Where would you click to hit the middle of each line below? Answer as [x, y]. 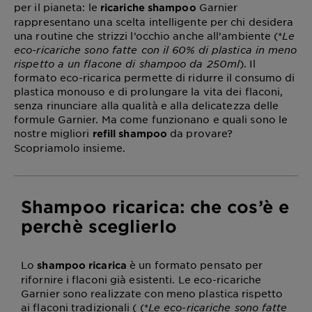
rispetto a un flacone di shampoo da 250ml [127, 64]
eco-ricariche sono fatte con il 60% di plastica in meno [156, 50]
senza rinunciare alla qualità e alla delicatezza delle [147, 106]
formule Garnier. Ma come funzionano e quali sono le [151, 119]
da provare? [200, 133]
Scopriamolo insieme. [70, 148]
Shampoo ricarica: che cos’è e [155, 207]
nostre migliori [53, 133]
